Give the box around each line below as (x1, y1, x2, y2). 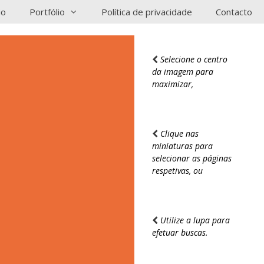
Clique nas (157, 128, 199, 139)
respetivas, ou (151, 165, 203, 176)
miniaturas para (151, 140, 213, 151)
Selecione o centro (157, 54, 227, 65)
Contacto (216, 6, 252, 18)
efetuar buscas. (151, 227, 208, 238)
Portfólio (29, 6, 65, 18)
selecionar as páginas (151, 153, 232, 164)
